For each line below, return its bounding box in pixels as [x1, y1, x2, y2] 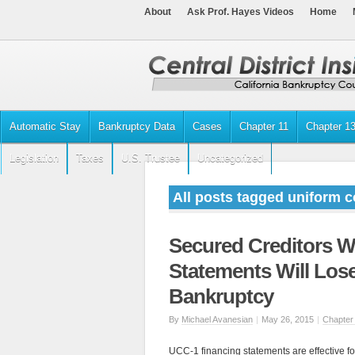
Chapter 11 [239, 120, 288, 132]
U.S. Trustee [121, 152, 180, 164]
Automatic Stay [10, 120, 81, 132]
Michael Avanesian [181, 315, 253, 324]
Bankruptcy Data [98, 120, 175, 132]
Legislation [10, 152, 59, 164]
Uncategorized [197, 152, 263, 164]
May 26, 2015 [261, 315, 314, 324]
